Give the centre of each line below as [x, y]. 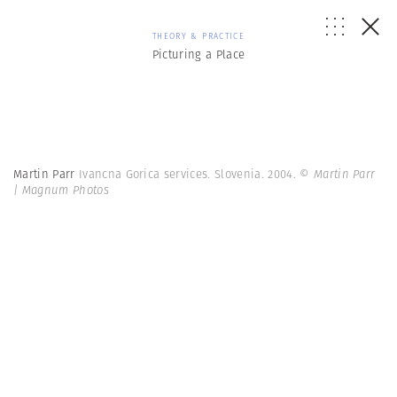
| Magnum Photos [61, 190]
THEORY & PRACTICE [198, 36]
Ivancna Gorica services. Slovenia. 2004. [189, 174]
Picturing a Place [198, 54]
